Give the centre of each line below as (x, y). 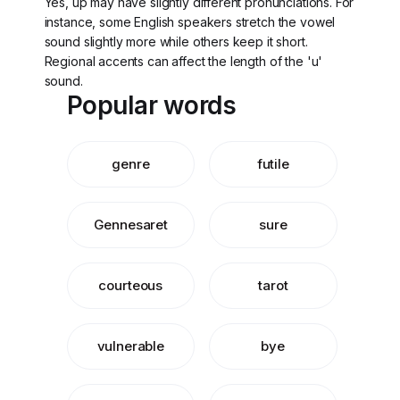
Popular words (151, 105)
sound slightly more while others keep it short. (176, 42)
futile (273, 164)
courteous (131, 285)
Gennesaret (130, 225)
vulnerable (130, 346)
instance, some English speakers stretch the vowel (190, 22)
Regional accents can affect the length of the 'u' (183, 61)
